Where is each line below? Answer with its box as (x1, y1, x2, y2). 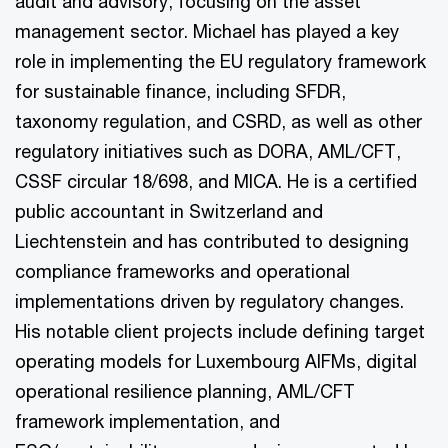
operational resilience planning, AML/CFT (15, 380, 355, 403)
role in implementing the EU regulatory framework (15, 50, 426, 73)
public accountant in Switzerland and (15, 200, 323, 223)
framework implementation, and (15, 410, 280, 433)
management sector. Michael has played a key (15, 20, 399, 43)
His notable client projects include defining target (15, 320, 425, 343)
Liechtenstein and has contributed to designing (15, 230, 409, 253)
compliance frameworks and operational (15, 260, 350, 283)
